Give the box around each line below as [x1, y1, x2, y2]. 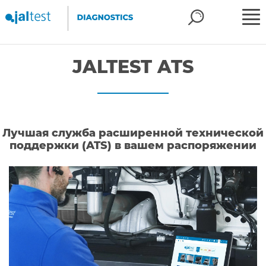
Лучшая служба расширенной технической [2, 126, 264, 140]
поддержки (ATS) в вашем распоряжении [9, 139, 256, 152]
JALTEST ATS [72, 56, 194, 78]
